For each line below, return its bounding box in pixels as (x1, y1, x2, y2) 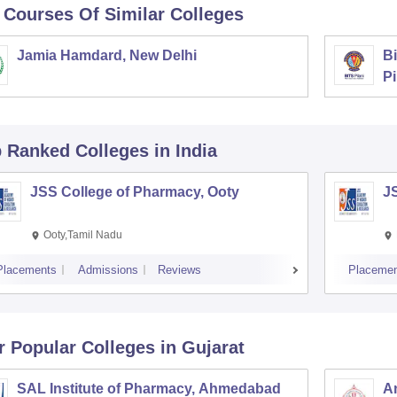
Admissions (77, 263, 138, 276)
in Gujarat (160, 338, 245, 357)
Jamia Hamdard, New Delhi (16, 48, 197, 63)
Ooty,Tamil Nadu (43, 229, 122, 241)
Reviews (157, 263, 201, 276)
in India (153, 141, 217, 160)
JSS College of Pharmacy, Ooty (29, 184, 239, 199)
